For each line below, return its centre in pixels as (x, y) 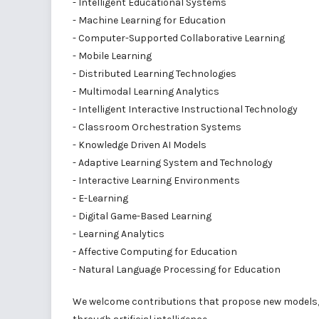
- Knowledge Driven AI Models (140, 145)
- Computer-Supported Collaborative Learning (179, 38)
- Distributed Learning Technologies (155, 74)
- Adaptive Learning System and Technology (173, 163)
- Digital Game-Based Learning (142, 216)
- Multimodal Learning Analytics (146, 91)
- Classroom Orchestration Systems (157, 127)
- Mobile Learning (112, 56)
